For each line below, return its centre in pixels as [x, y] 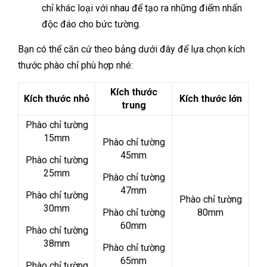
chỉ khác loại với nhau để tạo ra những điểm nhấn [142, 8]
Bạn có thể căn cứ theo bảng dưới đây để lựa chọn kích [131, 49]
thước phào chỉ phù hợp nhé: [75, 65]
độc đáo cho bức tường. [91, 24]
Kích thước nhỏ [57, 98]
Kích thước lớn [210, 98]
